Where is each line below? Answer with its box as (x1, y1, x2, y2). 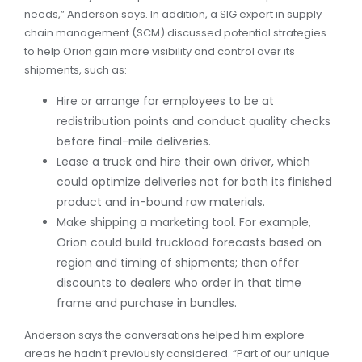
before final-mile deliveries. (57, 133, 211, 149)
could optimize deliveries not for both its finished (57, 174, 332, 190)
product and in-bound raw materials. (57, 194, 265, 210)
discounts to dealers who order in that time (57, 275, 301, 291)
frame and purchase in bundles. (57, 295, 237, 311)
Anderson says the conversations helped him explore (24, 327, 305, 343)
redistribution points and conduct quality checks (57, 113, 330, 129)
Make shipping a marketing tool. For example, (57, 214, 311, 230)
